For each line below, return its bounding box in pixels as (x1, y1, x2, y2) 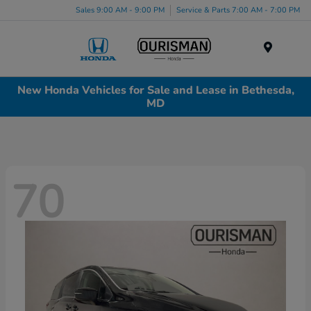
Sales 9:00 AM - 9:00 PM (76, 4, 165, 15)
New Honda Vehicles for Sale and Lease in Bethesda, (17, 82, 294, 98)
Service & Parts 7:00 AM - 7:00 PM (176, 4, 300, 15)
